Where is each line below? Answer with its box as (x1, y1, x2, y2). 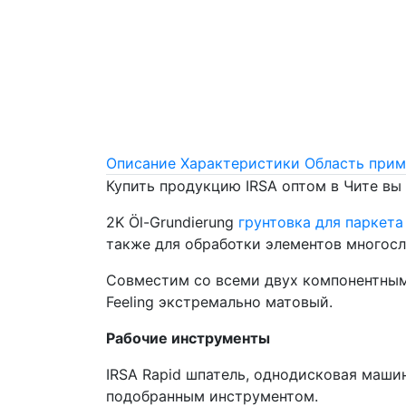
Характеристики (180, 153, 300, 172)
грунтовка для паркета (238, 212, 403, 231)
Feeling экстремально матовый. (106, 292, 333, 311)
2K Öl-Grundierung (106, 212, 238, 231)
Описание (106, 153, 176, 172)
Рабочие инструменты (106, 328, 270, 347)
